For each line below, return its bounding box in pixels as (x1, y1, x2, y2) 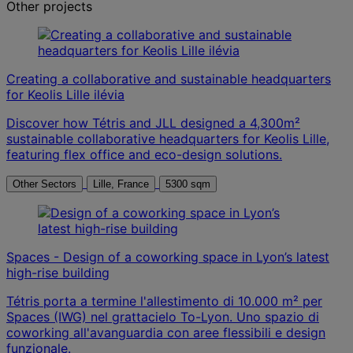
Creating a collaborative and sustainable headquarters (6, 70, 331, 87)
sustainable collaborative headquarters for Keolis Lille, (6, 130, 329, 147)
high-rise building (6, 264, 110, 281)
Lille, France (117, 177, 149, 190)
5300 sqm (165, 177, 210, 190)
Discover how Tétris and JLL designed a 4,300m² (6, 114, 300, 131)
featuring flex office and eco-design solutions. (6, 146, 282, 162)
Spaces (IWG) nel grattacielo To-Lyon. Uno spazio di (6, 308, 319, 325)
